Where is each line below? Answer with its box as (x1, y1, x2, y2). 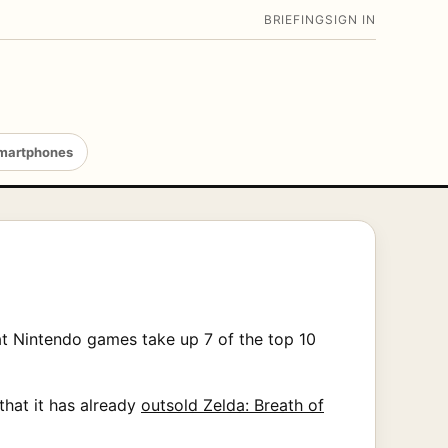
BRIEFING (263, 12, 326, 27)
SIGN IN (325, 12, 376, 27)
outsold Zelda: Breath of (141, 394, 324, 415)
